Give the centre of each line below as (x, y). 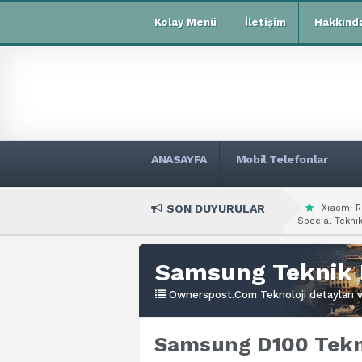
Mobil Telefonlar (282, 159)
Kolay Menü (185, 22)
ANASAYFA (179, 159)
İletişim (265, 22)
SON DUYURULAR (216, 208)
